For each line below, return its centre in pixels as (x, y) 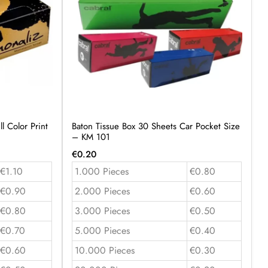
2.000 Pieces (102, 191)
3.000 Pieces (102, 211)
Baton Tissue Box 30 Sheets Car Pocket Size (156, 126)
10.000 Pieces (104, 250)
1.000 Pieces (101, 171)
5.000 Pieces (102, 230)
